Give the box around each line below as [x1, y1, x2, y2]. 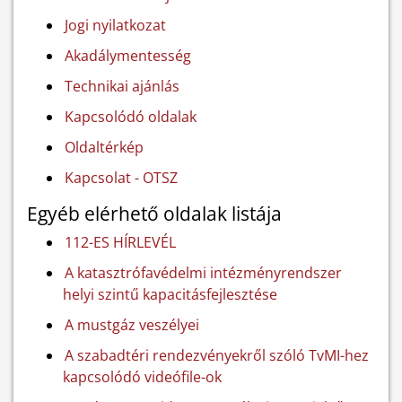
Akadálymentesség [65, 46, 191, 66]
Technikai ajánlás [65, 76, 179, 96]
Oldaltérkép [65, 137, 144, 157]
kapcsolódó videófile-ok [63, 367, 222, 387]
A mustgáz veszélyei [65, 315, 199, 335]
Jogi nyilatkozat [65, 15, 166, 35]
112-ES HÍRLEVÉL [65, 232, 176, 252]
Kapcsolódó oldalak [65, 107, 197, 127]
